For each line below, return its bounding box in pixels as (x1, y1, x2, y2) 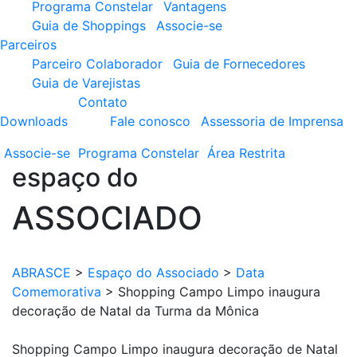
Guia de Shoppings (32, 18, 146, 33)
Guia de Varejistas (32, 75, 140, 91)
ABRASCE (12, 265, 71, 280)
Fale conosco (110, 113, 190, 129)
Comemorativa (12, 284, 101, 300)
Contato (78, 94, 127, 110)
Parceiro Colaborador (32, 56, 163, 72)
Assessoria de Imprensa (201, 113, 343, 129)
